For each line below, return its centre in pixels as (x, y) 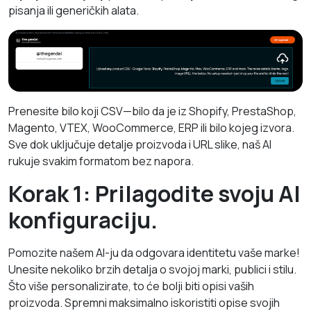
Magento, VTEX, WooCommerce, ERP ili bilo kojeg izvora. (151, 127)
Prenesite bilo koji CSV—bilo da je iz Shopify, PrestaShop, (152, 111)
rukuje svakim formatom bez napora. (101, 161)
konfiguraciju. (83, 220)
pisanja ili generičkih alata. (74, 10)
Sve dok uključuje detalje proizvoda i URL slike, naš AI (140, 144)
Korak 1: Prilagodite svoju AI (154, 193)
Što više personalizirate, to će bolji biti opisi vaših (131, 286)
